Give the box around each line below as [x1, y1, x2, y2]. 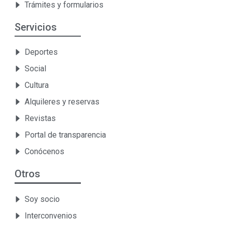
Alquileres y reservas [24, 97, 99, 107]
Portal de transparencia [24, 130, 106, 140]
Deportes [24, 47, 58, 57]
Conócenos [24, 147, 64, 157]
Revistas [24, 114, 56, 124]
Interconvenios [24, 210, 77, 220]
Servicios [14, 21, 57, 33]
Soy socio [24, 194, 60, 204]
